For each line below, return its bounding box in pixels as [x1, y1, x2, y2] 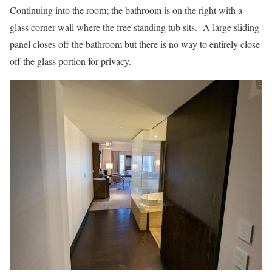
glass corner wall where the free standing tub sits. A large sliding [10, 21, 259, 34]
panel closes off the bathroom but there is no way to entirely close [10, 38, 260, 51]
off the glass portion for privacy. [10, 55, 131, 68]
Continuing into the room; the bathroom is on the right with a [10, 4, 242, 17]
